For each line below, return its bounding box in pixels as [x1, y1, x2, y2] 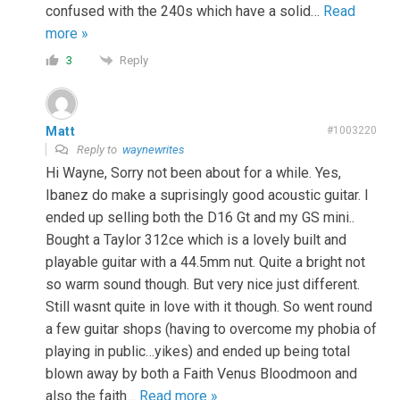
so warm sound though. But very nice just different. [46, 276, 360, 294]
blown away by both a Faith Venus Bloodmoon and [46, 365, 357, 383]
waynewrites [122, 143, 185, 157]
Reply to [74, 143, 122, 157]
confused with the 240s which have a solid [46, 2, 311, 20]
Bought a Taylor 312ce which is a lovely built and [46, 231, 346, 249]
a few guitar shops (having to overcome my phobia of [46, 321, 377, 338]
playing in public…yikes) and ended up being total [46, 343, 350, 361]
